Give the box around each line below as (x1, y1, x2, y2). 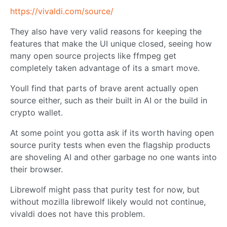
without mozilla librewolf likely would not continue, (10, 196, 206, 207)
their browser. (10, 164, 63, 174)
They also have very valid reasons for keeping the (10, 26, 202, 36)
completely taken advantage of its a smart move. (10, 62, 200, 73)
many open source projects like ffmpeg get (10, 50, 176, 61)
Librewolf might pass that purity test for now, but (10, 184, 200, 195)
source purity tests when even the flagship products (10, 139, 210, 150)
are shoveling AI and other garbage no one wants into (10, 152, 217, 162)
